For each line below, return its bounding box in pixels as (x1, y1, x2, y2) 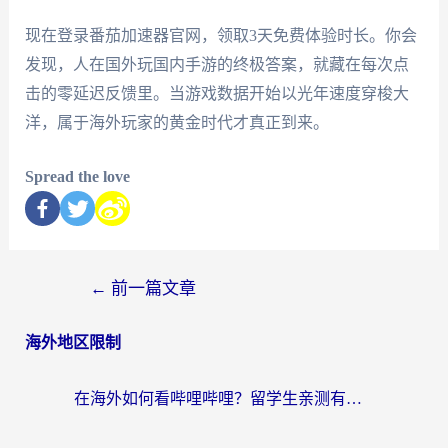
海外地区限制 (24, 334, 121, 352)
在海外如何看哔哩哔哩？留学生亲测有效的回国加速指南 (346, 390, 362, 408)
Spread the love (24, 168, 130, 186)
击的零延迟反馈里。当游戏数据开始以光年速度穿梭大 (24, 84, 409, 102)
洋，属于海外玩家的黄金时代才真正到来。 (24, 113, 329, 131)
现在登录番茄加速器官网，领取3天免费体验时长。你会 (24, 26, 417, 44)
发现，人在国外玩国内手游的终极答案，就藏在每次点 (24, 55, 409, 73)
